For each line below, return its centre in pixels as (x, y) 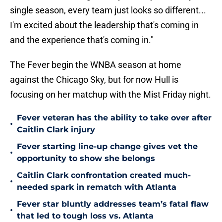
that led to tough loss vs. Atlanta (85, 216)
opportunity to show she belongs (86, 159)
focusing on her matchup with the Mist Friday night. (111, 95)
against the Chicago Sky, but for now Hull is (94, 80)
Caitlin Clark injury (56, 130)
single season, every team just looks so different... (108, 10)
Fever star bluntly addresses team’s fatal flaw (113, 204)
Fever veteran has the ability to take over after (114, 118)
